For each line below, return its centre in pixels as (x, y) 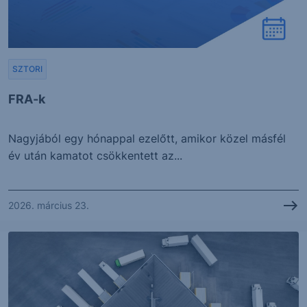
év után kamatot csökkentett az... (95, 155)
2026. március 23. (49, 206)
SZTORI (27, 69)
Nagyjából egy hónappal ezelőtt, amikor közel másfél (147, 138)
